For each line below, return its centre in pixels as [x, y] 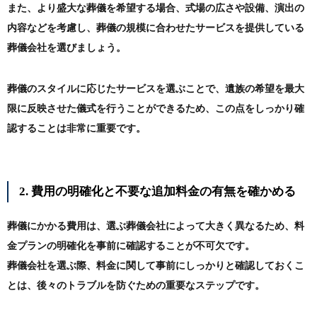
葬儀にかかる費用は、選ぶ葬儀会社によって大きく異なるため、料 [156, 226]
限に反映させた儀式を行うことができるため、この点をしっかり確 [156, 109]
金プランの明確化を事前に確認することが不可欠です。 [131, 246]
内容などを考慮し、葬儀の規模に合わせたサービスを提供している [156, 28]
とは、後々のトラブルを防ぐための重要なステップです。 [136, 286]
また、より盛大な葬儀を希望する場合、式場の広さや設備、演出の [156, 8]
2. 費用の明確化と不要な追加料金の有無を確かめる [157, 192]
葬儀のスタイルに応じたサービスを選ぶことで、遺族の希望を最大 [156, 89]
